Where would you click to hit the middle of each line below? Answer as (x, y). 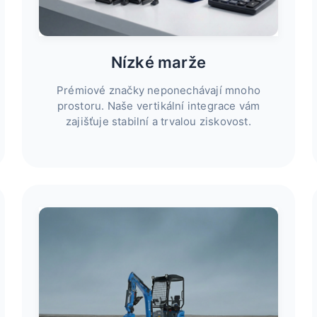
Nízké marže (158, 63)
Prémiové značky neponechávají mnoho (158, 91)
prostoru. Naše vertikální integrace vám (158, 106)
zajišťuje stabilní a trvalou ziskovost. (158, 122)
